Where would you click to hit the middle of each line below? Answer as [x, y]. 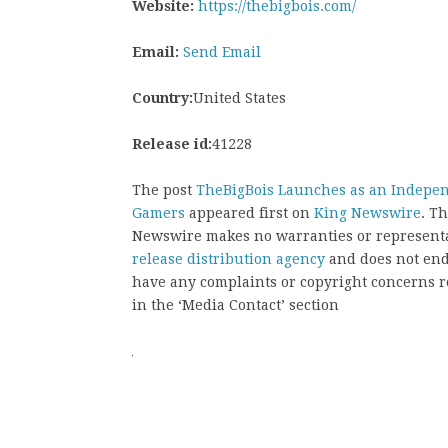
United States [239, 98]
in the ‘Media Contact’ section [235, 305]
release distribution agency [228, 259]
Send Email [222, 52]
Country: [162, 98]
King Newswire [367, 213]
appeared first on [249, 213]
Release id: [172, 144]
